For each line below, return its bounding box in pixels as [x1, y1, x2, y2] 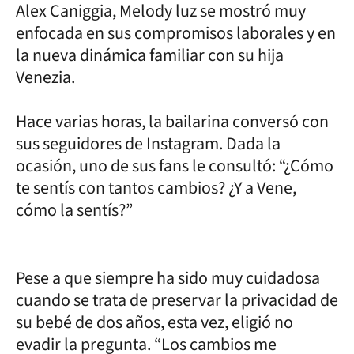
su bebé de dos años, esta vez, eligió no [16, 309, 293, 335]
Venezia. [16, 64, 75, 90]
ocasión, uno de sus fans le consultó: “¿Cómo [16, 153, 333, 179]
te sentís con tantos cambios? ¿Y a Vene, [16, 175, 296, 201]
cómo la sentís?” [16, 197, 133, 223]
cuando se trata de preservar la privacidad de [16, 287, 338, 313]
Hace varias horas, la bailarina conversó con [16, 108, 329, 134]
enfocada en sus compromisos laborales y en [16, 20, 336, 46]
